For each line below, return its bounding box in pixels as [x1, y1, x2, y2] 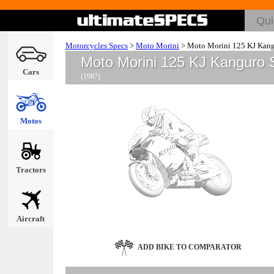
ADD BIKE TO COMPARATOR [137, 242, 242, 251]
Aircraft [17, 214, 45, 223]
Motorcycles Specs [65, 41, 128, 50]
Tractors [15, 165, 46, 174]
